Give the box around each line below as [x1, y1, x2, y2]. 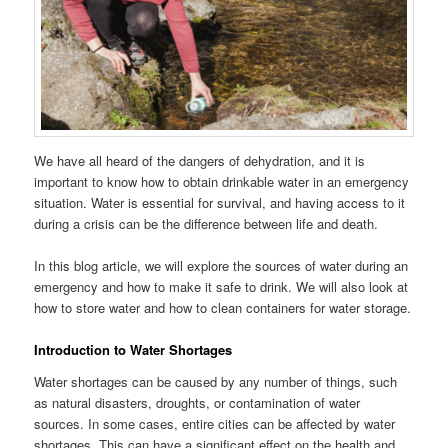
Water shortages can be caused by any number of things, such [34, 371, 398, 391]
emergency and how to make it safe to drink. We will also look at [34, 276, 409, 296]
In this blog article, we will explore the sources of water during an [34, 255, 409, 275]
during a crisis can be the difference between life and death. [34, 213, 379, 233]
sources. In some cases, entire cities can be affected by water [34, 413, 396, 433]
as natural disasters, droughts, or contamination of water [34, 392, 361, 412]
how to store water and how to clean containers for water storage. [34, 297, 412, 317]
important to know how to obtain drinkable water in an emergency [34, 171, 410, 191]
